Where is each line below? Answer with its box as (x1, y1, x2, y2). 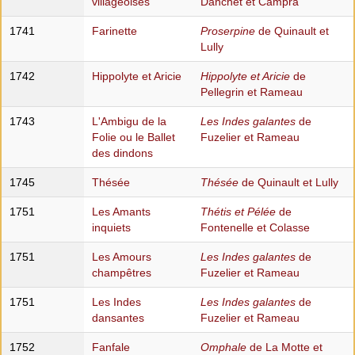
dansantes (91, 311, 144, 325)
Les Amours (91, 250, 151, 264)
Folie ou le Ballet (91, 131, 175, 144)
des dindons (91, 147, 153, 160)
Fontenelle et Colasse (200, 221, 310, 235)
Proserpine (200, 25, 255, 38)
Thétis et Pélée (200, 205, 276, 219)
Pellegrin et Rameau (200, 86, 303, 99)
